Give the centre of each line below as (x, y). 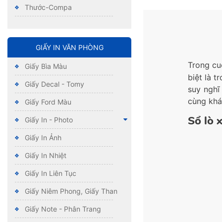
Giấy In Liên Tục (51, 173)
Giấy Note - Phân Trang (63, 209)
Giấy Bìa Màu (46, 66)
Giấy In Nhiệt (46, 156)
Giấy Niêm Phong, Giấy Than (71, 191)
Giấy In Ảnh (43, 138)
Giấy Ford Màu (48, 102)
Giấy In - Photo (49, 120)
